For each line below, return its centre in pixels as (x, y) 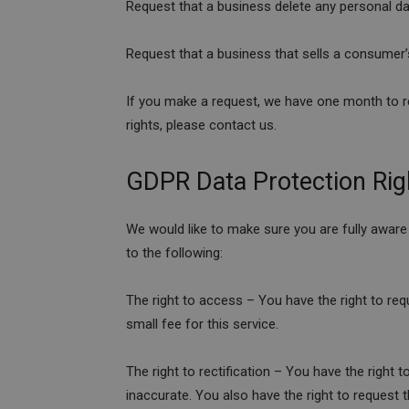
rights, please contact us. (201, 125)
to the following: (174, 253)
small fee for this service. (202, 324)
